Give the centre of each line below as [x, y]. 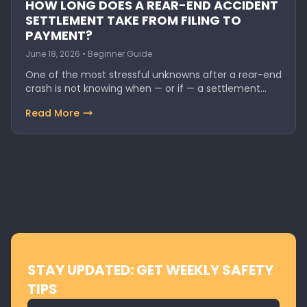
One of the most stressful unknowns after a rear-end [153, 75]
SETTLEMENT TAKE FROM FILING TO [133, 20]
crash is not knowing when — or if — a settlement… [146, 88]
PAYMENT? [59, 35]
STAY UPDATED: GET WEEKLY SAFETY [150, 270]
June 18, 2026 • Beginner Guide [89, 54]
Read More [52, 113]
